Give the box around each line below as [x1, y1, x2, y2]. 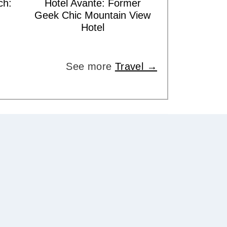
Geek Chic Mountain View [34, 10, 151, 21]
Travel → [115, 61, 158, 72]
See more [66, 61, 115, 72]
